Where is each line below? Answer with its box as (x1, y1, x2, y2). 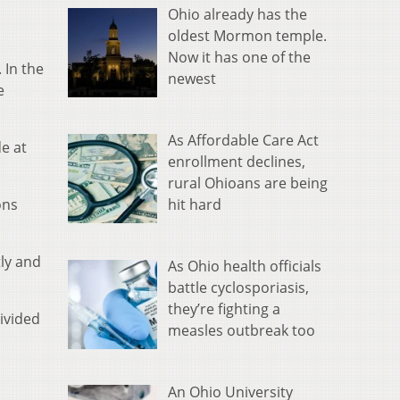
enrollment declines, (168, 152, 305, 172)
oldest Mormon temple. (168, 26, 327, 46)
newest (168, 69, 216, 89)
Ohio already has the (168, 4, 307, 25)
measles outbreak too (168, 320, 315, 340)
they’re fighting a (168, 298, 280, 319)
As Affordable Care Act (168, 130, 319, 151)
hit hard (168, 195, 221, 215)
